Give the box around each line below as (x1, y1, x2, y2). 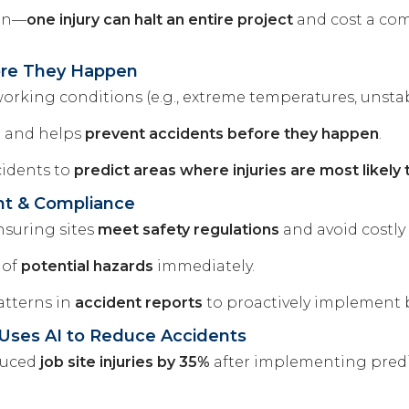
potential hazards (21, 257, 153, 275)
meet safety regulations (98, 220, 279, 238)
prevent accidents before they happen (85, 124, 379, 142)
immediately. (153, 257, 255, 275)
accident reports (75, 293, 203, 311)
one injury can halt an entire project (26, 10, 293, 28)
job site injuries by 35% (40, 352, 210, 371)
